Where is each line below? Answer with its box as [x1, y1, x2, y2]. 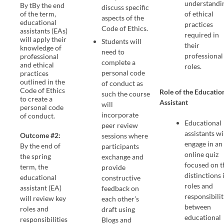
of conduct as [101, 78, 143, 87]
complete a [101, 57, 136, 66]
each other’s [101, 194, 139, 203]
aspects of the [101, 13, 144, 22]
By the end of [20, 141, 61, 150]
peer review [101, 120, 138, 129]
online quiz [184, 149, 219, 158]
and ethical [20, 60, 54, 69]
